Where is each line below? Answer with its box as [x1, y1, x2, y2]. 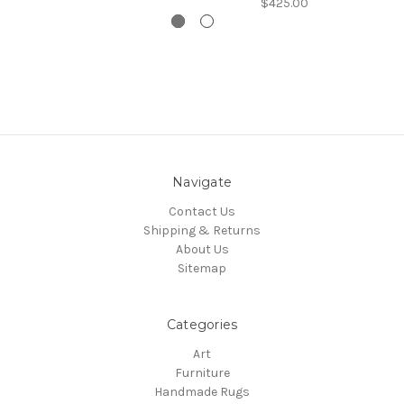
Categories [166, 317, 238, 334]
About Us [175, 242, 229, 258]
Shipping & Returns [143, 223, 261, 239]
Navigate [172, 174, 232, 191]
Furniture [174, 365, 230, 381]
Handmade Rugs [154, 384, 250, 400]
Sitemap [178, 261, 226, 277]
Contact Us [169, 204, 235, 220]
